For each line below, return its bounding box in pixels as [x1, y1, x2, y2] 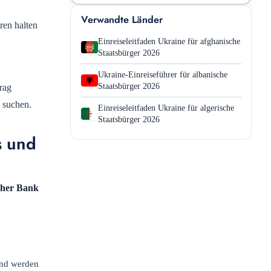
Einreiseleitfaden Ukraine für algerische [97, 103, 234, 113]
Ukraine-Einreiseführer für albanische [97, 70, 227, 79]
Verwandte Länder [80, 13, 163, 27]
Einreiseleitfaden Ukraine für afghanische [97, 36, 240, 46]
